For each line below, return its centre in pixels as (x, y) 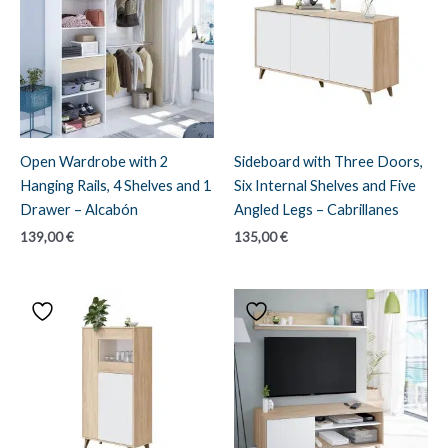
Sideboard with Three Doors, (328, 161)
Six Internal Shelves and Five (325, 185)
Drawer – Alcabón (79, 209)
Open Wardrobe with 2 (94, 161)
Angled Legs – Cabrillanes (316, 209)
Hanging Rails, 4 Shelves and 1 (115, 185)
